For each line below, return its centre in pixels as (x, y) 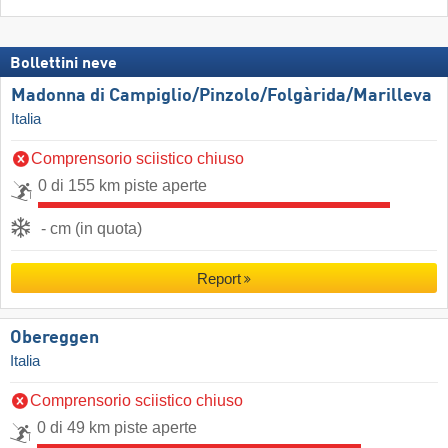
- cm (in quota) (91, 229)
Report (218, 279)
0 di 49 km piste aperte (117, 428)
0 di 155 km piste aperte (122, 186)
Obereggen (54, 338)
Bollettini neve (63, 63)
